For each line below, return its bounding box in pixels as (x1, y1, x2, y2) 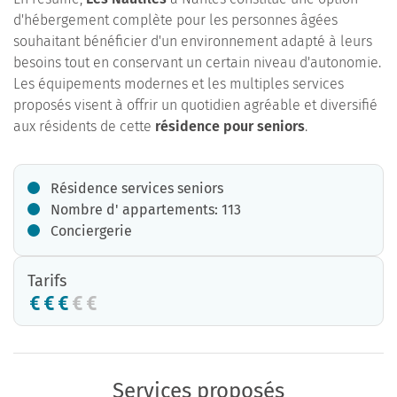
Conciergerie (51, 222, 132, 239)
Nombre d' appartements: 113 (51, 201, 241, 218)
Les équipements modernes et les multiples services (13, 75, 344, 92)
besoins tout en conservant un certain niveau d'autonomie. (13, 54, 381, 71)
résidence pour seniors (155, 118, 305, 135)
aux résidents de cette (13, 118, 155, 135)
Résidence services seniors (51, 180, 223, 197)
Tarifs (27, 271, 66, 291)
